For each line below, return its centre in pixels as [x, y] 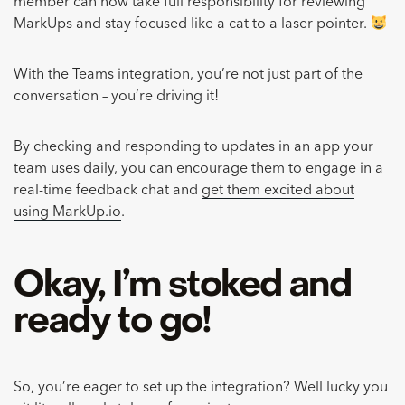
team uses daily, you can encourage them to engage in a [198, 170]
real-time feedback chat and [108, 191]
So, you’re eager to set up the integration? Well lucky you [201, 388]
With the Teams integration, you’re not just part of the [188, 75]
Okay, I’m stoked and [182, 287]
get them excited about [278, 191]
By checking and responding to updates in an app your [193, 148]
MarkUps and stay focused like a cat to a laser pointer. [192, 25]
